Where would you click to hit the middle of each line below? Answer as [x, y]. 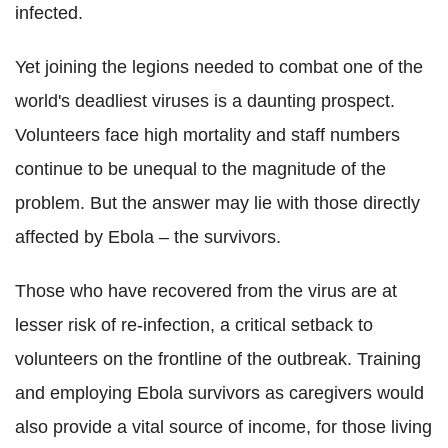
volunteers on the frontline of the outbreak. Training [218, 358]
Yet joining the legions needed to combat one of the [219, 66]
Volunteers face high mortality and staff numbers [207, 134]
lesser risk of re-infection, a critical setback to [194, 324]
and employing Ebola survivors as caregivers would [219, 392]
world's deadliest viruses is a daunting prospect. [205, 100]
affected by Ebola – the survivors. [148, 236]
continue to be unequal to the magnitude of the [200, 168]
